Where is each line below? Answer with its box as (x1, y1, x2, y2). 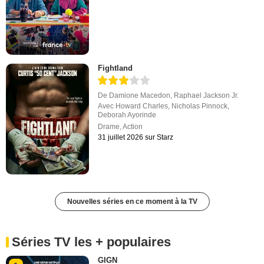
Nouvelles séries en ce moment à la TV (67, 197, 197, 206)
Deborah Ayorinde (98, 110, 157, 119)
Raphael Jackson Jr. (174, 91, 239, 100)
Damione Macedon (109, 91, 171, 100)
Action (123, 122, 143, 131)
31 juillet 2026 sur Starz (98, 133, 174, 141)
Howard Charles (115, 101, 169, 110)
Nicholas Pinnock (171, 101, 228, 110)
